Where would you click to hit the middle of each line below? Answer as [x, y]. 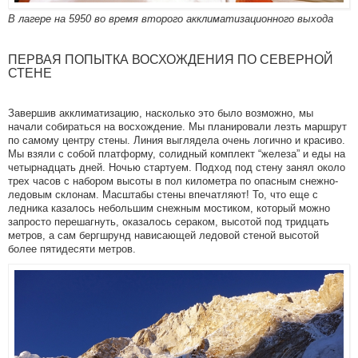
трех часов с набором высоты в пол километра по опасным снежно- [173, 181]
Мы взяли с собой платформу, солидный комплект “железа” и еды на [177, 153]
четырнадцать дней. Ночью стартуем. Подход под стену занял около [177, 167]
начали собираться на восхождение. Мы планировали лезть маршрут [177, 126]
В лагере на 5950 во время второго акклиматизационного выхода [171, 18]
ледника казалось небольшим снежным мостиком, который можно [169, 208]
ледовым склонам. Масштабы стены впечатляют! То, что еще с [163, 194]
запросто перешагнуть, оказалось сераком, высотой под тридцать [169, 221]
